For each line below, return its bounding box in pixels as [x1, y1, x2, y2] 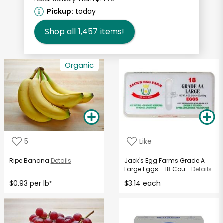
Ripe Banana [9, 156, 49, 165]
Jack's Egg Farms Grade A [124, 156, 205, 165]
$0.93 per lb [9, 178, 49, 189]
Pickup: [47, 6, 73, 17]
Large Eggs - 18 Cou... [124, 165, 190, 174]
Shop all [45, 26, 76, 38]
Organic [64, 60, 94, 71]
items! [100, 26, 124, 38]
